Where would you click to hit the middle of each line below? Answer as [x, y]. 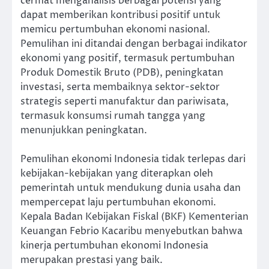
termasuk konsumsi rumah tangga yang [113, 116]
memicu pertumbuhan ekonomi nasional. [118, 30]
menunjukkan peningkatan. [84, 131]
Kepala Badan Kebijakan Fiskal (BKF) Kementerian [134, 217]
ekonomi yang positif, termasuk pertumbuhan [128, 59]
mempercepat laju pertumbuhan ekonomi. [118, 203]
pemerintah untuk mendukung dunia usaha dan [131, 188]
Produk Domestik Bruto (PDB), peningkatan [122, 73]
